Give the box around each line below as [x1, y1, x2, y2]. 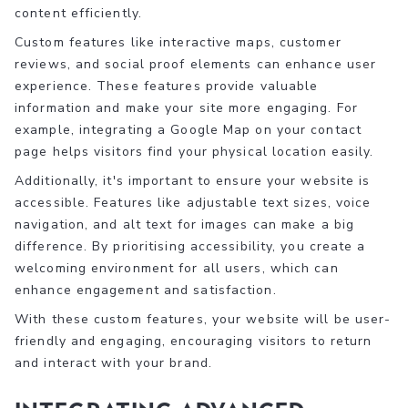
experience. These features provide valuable [15, 76, 319, 95]
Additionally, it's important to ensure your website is [15, 171, 371, 189]
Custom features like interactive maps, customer [15, 33, 342, 51]
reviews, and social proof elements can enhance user [15, 55, 377, 73]
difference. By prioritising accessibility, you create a [15, 237, 366, 255]
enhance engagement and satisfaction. [15, 280, 277, 299]
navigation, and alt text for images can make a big [15, 215, 355, 233]
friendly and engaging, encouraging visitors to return [15, 331, 372, 350]
